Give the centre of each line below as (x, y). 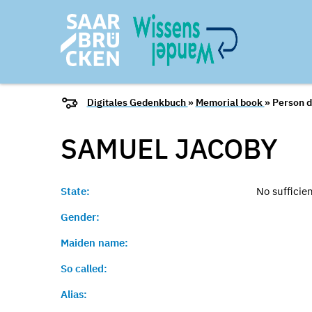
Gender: (80, 217)
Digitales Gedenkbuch (137, 103)
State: (75, 191)
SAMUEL (118, 148)
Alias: (74, 294)
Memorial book (230, 103)
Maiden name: (94, 243)
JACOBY (226, 148)
